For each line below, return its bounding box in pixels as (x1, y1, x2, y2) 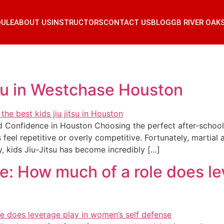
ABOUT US (14, 17, 51, 27)
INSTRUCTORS (51, 17, 103, 27)
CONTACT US (103, 17, 151, 27)
